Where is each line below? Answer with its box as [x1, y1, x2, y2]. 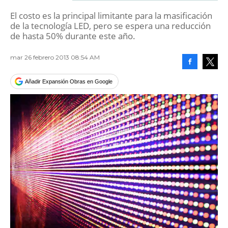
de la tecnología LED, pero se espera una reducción [10, 20, 211, 32]
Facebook [190, 74, 213, 80]
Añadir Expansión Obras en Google [25, 78, 112, 84]
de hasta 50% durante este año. [10, 30, 135, 42]
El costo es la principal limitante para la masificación [10, 10, 212, 21]
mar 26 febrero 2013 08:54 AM [10, 53, 100, 61]
